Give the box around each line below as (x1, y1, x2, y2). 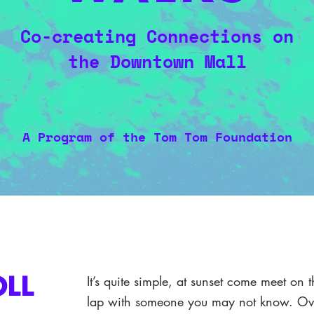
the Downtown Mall (67, 48, 247, 74)
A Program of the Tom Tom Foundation (22, 128, 292, 146)
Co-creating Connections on (20, 23, 294, 49)
